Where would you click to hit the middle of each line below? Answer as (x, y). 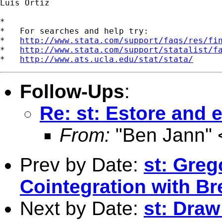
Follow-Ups (72, 91)
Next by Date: (82, 208)
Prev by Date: (82, 165)
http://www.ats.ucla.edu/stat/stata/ (107, 59)
